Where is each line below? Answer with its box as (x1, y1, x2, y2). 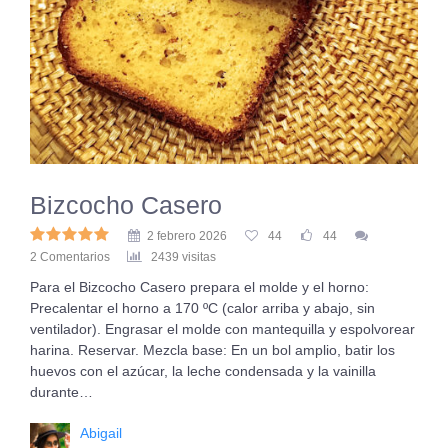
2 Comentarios (30, 250, 110, 264)
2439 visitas (151, 250, 216, 264)
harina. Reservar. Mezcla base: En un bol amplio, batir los (30, 342, 395, 358)
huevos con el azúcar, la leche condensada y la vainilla (30, 363, 376, 379)
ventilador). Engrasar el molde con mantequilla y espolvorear (30, 321, 415, 337)
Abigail (80, 425, 122, 441)
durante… (30, 384, 93, 400)
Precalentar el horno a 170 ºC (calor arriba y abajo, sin (30, 300, 375, 316)
